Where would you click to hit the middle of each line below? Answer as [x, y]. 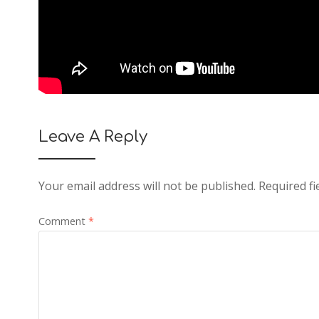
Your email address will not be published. [147, 186]
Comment [63, 221]
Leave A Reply [93, 137]
